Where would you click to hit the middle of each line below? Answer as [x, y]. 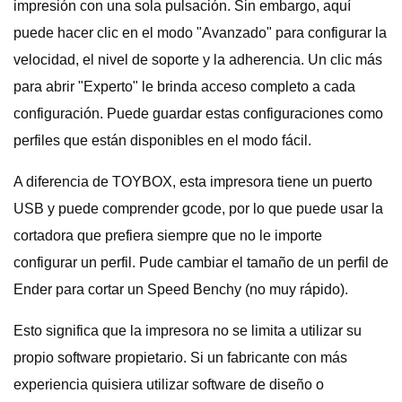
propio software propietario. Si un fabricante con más [180, 358]
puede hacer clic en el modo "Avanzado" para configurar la [200, 33]
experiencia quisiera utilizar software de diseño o [169, 385]
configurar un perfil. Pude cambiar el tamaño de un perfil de [201, 262]
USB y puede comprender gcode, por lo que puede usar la [198, 209]
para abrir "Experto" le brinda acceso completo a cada [184, 87]
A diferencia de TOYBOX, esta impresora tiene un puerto [193, 182]
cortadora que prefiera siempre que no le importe [168, 236]
